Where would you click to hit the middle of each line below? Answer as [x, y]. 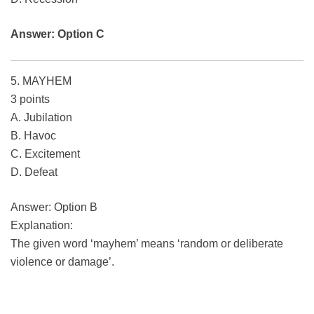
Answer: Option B [54, 207]
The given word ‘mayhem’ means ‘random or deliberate [147, 244]
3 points [30, 100]
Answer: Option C [57, 34]
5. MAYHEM [41, 81]
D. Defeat [34, 172]
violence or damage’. [62, 262]
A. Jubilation [41, 118]
